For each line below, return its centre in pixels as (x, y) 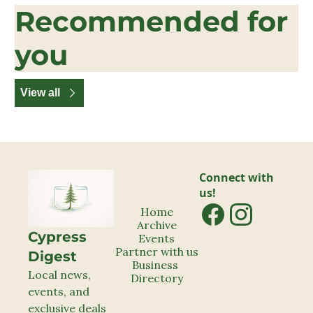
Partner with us (156, 251)
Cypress (57, 236)
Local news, (59, 274)
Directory (156, 278)
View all (40, 93)
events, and (59, 291)
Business (155, 264)
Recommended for (151, 21)
